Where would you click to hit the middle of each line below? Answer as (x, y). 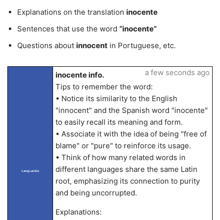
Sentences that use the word (68, 29)
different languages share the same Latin (126, 169)
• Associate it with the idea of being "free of (131, 134)
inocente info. (80, 75)
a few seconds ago (177, 72)
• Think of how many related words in (120, 157)
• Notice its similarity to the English (116, 98)
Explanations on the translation (72, 12)
